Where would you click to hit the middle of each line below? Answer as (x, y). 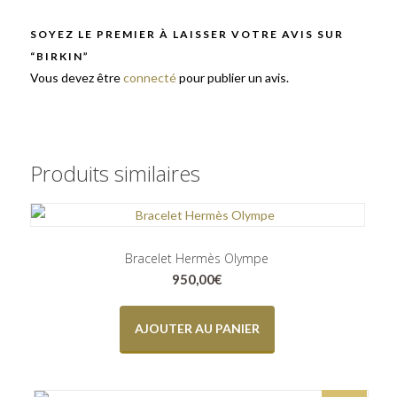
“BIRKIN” (60, 56)
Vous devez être (77, 78)
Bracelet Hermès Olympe (197, 258)
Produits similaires (115, 173)
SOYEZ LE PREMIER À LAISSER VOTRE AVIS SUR (187, 34)
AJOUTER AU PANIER (197, 328)
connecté (150, 78)
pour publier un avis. (233, 78)
